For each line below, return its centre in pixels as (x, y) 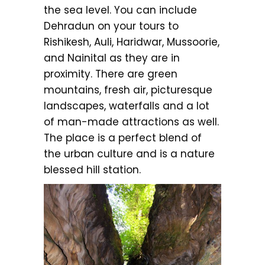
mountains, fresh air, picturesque (128, 90)
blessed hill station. (92, 169)
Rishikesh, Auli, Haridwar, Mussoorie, (132, 42)
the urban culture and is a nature (129, 153)
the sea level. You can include (120, 10)
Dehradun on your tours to (111, 26)
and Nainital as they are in (112, 58)
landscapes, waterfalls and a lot (127, 106)
